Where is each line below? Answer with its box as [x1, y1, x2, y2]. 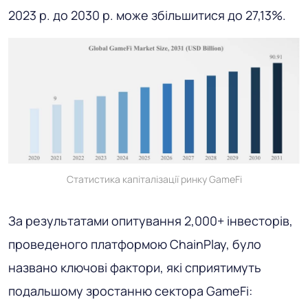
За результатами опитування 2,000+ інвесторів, [8, 212, 293, 230]
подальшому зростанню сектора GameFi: [8, 283, 252, 300]
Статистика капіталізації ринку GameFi [66, 173, 242, 186]
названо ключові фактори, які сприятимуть [8, 259, 261, 276]
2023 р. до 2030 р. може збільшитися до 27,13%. [8, 7, 286, 24]
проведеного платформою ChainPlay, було [8, 236, 261, 253]
